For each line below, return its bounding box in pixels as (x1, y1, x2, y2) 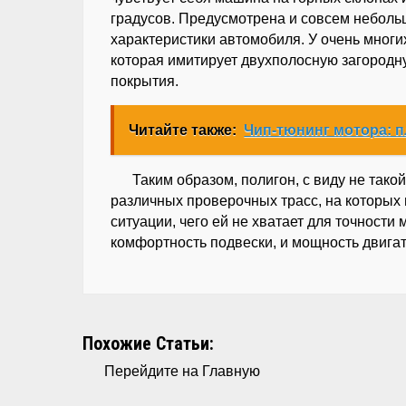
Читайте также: (129, 122, 237, 138)
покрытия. (111, 73, 179, 89)
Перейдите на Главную (104, 363, 261, 379)
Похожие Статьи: (82, 333, 215, 354)
